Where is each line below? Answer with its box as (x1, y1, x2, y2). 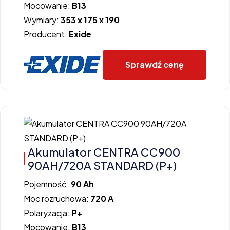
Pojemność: (24, 178, 71, 189)
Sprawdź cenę (125, 59, 184, 70)
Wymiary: (24, 14, 61, 25)
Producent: (24, 28, 69, 40)
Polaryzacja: (24, 207, 71, 218)
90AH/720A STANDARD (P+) (28, 158, 177, 172)
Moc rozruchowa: (24, 193, 90, 204)
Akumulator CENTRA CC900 (28, 144, 180, 159)
